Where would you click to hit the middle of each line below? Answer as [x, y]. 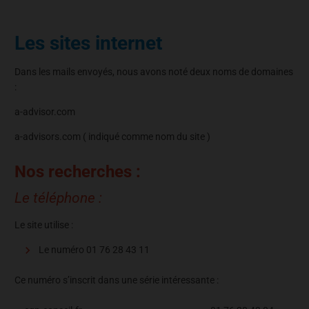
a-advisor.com [45, 111]
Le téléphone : [58, 198]
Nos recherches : [78, 171]
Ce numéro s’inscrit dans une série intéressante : [117, 280]
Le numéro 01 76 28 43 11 [94, 249]
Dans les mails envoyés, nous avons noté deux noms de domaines [154, 71]
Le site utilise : [44, 225]
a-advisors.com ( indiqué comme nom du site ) [112, 136]
